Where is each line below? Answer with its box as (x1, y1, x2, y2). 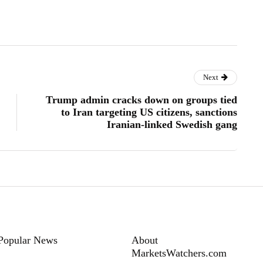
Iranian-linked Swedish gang (107, 118, 237, 130)
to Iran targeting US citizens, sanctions (61, 106, 237, 118)
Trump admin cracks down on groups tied (46, 93, 237, 106)
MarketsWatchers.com (131, 247, 227, 259)
